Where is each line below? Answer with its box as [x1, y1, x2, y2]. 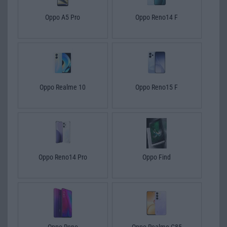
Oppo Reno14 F [135, 13, 178, 21]
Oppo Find [142, 153, 171, 161]
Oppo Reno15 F [135, 83, 178, 91]
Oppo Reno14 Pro [38, 153, 87, 161]
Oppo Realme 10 [40, 83, 86, 91]
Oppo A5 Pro [45, 13, 81, 21]
